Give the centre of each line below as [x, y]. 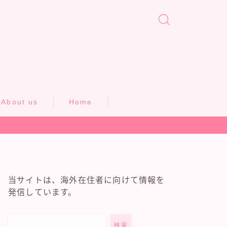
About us [20, 102]
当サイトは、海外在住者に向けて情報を [87, 180]
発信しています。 [43, 193]
